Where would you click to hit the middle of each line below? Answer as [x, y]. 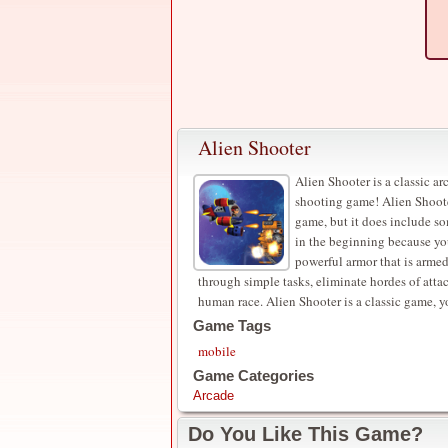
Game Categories [253, 375]
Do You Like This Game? [305, 434]
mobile [217, 351]
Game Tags [232, 325]
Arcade [213, 395]
